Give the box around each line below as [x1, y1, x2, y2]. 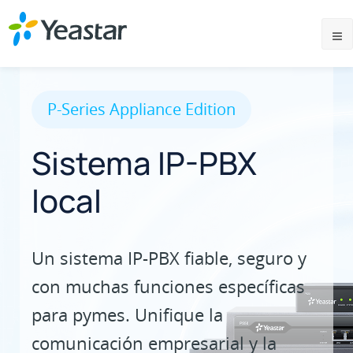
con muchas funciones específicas [32, 274, 305, 298]
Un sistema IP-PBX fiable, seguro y [32, 246, 307, 269]
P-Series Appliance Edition [47, 98, 236, 120]
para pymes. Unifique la [32, 303, 223, 326]
